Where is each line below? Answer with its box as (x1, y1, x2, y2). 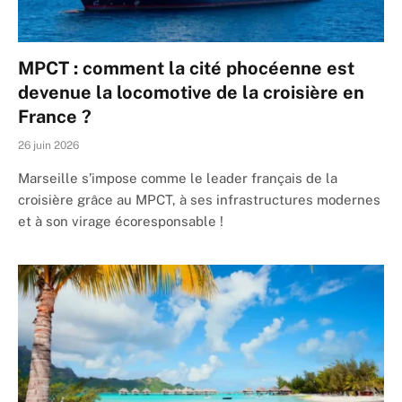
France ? (18, 106, 92, 128)
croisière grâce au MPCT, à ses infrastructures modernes (18, 192, 380, 208)
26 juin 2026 (18, 139, 79, 153)
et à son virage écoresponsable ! (18, 214, 223, 230)
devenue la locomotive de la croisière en (18, 82, 364, 104)
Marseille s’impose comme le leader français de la (18, 170, 337, 187)
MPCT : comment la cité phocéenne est (18, 57, 354, 80)
